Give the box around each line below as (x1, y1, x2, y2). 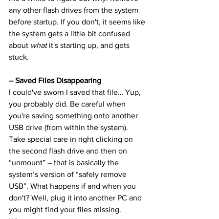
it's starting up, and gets (47, 41, 131, 49)
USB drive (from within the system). (9, 123, 130, 131)
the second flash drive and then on (9, 147, 129, 155)
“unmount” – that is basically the (9, 158, 121, 167)
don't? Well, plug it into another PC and (9, 194, 144, 202)
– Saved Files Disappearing (9, 76, 101, 85)
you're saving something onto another (9, 111, 140, 120)
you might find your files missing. (9, 205, 123, 214)
